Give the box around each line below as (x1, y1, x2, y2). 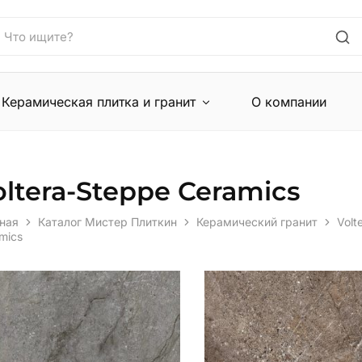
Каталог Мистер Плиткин (38, 215, 177, 229)
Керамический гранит (196, 215, 318, 229)
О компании (251, 93, 327, 110)
